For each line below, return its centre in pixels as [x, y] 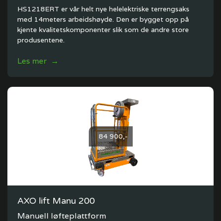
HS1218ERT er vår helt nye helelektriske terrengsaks [103, 9]
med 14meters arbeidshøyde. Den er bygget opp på [103, 19]
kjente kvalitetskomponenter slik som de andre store [103, 30]
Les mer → [38, 61]
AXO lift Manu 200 [56, 201]
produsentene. [41, 40]
